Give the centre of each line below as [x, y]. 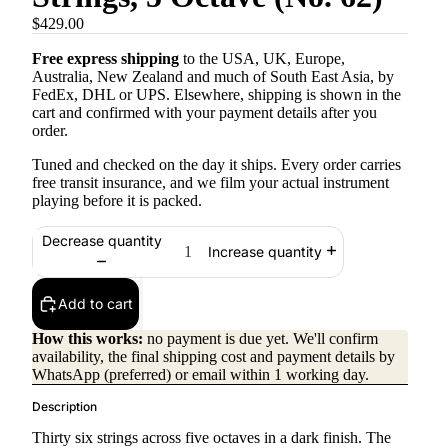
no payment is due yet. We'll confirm [260, 338]
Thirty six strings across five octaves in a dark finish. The [211, 437]
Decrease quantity [101, 240]
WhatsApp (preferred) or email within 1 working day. [200, 374]
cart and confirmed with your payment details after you [204, 112]
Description [64, 406]
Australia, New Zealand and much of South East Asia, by [213, 76]
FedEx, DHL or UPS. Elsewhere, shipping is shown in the [216, 94]
